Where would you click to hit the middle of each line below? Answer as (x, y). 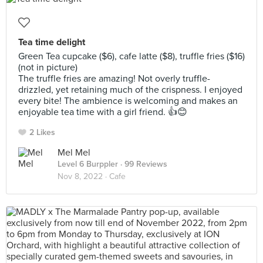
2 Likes (42, 132)
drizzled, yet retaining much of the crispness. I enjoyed (130, 90)
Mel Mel (74, 153)
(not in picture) (48, 68)
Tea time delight (52, 42)
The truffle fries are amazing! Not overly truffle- (114, 79)
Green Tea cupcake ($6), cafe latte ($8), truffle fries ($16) (131, 56)
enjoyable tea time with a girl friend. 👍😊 (103, 112)
